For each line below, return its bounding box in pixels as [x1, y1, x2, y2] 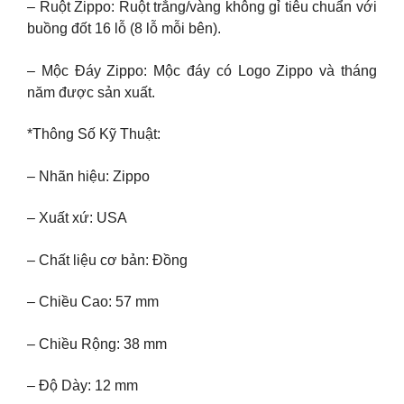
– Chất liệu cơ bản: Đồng [27, 252, 188, 268]
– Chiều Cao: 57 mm [27, 294, 159, 310]
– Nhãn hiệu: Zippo [27, 168, 150, 184]
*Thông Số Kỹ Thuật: [27, 126, 161, 142]
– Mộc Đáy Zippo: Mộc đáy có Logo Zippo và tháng [27, 62, 377, 78]
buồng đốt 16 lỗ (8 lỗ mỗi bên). [27, 21, 221, 37]
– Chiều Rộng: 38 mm [27, 335, 167, 352]
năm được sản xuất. [27, 84, 155, 100]
